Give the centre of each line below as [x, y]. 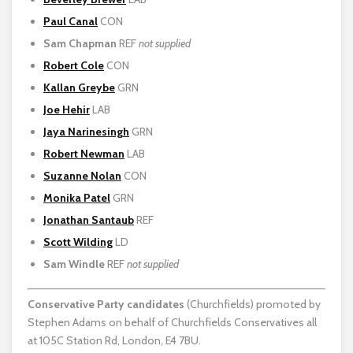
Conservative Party [76, 304]
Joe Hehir [67, 109]
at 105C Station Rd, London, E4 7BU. [114, 340]
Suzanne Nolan [82, 175]
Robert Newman [84, 153]
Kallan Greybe [79, 87]
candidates [156, 304]
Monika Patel [77, 197]
